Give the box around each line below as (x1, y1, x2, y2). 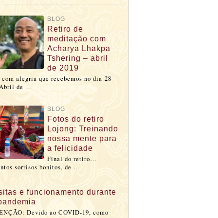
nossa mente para (47, 134, 117, 143)
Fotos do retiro (47, 115, 104, 124)
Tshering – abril (47, 54, 108, 63)
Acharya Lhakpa (47, 44, 110, 53)
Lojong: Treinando (47, 125, 118, 133)
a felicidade (47, 144, 93, 153)
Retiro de (47, 25, 83, 34)
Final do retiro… (47, 154, 97, 163)
